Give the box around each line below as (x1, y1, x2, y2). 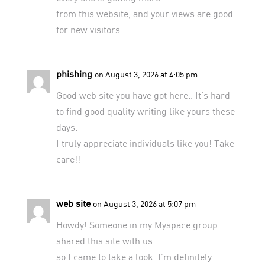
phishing (56, 67, 92, 79)
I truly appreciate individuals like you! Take (56, 137, 234, 148)
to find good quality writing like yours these (56, 105, 235, 117)
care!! (56, 153, 80, 164)
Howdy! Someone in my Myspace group (56, 218, 218, 230)
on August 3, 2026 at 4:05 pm (94, 69, 198, 79)
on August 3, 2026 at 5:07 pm (92, 198, 196, 209)
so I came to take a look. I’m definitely (56, 250, 212, 262)
